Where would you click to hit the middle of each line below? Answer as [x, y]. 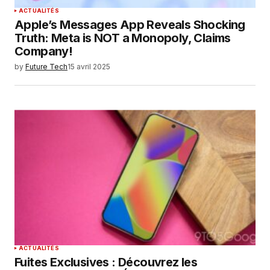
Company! [44, 52]
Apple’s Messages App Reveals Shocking [130, 25]
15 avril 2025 [89, 67]
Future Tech [46, 67]
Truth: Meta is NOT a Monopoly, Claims [123, 38]
